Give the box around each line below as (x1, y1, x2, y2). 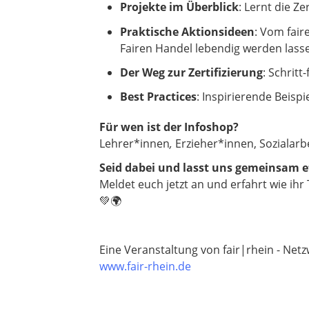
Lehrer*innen (99, 136, 170, 152)
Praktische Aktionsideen (120, 23, 255, 39)
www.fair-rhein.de (99, 258, 191, 274)
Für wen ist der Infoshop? (99, 119, 239, 135)
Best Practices (120, 89, 197, 105)
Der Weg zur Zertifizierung (120, 64, 263, 80)
